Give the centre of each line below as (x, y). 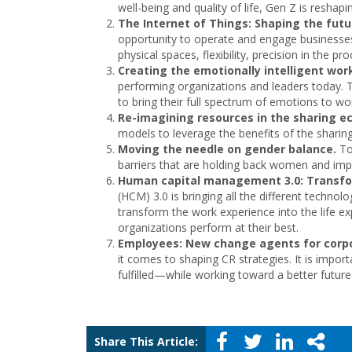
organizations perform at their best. (208, 227)
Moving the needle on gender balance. (227, 149)
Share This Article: (146, 341)
